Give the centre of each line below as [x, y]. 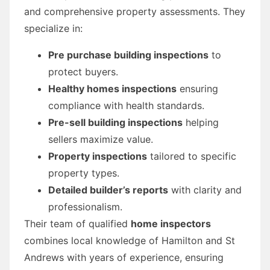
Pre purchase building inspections [128, 55]
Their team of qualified [77, 223]
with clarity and [205, 190]
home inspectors [171, 223]
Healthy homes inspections [112, 88]
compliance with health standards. [126, 105]
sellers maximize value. [101, 139]
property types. [84, 173]
